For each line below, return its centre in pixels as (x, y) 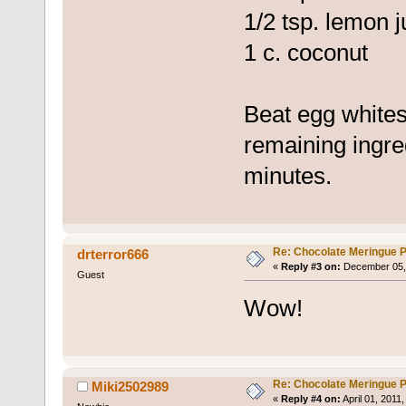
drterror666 (113, 254)
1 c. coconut (305, 52)
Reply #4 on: (310, 398)
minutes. (287, 175)
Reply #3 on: (310, 266)
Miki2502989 (130, 386)
